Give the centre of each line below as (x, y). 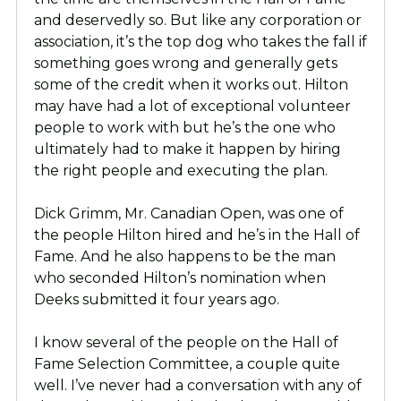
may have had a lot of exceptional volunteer (192, 107)
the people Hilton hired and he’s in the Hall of (196, 235)
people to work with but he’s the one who (184, 128)
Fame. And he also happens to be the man (184, 257)
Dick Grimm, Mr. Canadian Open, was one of (188, 214)
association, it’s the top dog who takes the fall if (200, 42)
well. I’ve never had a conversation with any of (197, 386)
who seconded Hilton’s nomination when (179, 278)
